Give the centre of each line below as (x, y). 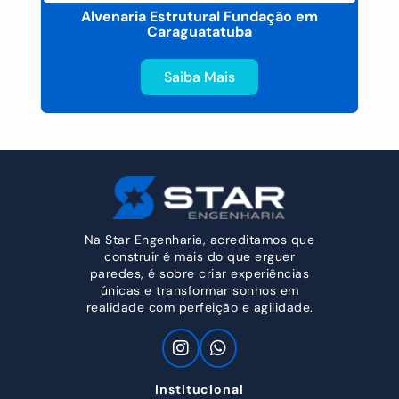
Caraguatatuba (199, 32)
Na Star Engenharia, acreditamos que (199, 239)
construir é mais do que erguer (199, 256)
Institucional (199, 389)
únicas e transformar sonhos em (199, 290)
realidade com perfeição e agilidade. (199, 307)
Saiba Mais (199, 77)
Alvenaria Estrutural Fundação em (199, 16)
